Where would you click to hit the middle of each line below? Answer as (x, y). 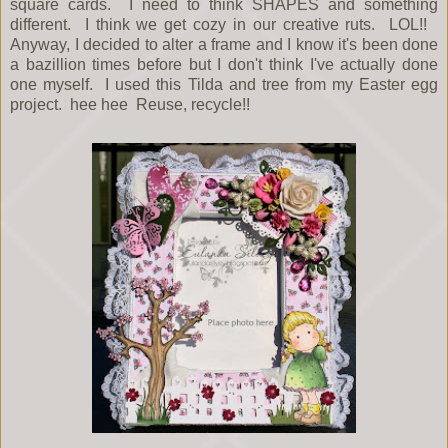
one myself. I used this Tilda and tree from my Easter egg (224, 85)
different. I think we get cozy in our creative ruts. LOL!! (224, 25)
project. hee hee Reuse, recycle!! (132, 105)
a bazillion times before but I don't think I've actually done (224, 65)
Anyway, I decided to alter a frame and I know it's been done (224, 45)
